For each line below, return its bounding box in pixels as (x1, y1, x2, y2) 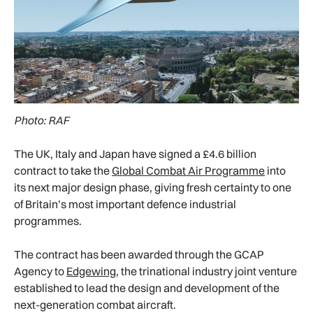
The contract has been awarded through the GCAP (14, 247, 264, 261)
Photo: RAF (14, 112, 69, 127)
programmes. (14, 213, 82, 228)
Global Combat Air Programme (112, 163, 265, 177)
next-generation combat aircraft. (14, 297, 176, 312)
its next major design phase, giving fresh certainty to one (14, 180, 291, 194)
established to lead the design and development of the (14, 280, 279, 295)
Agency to (14, 263, 66, 278)
